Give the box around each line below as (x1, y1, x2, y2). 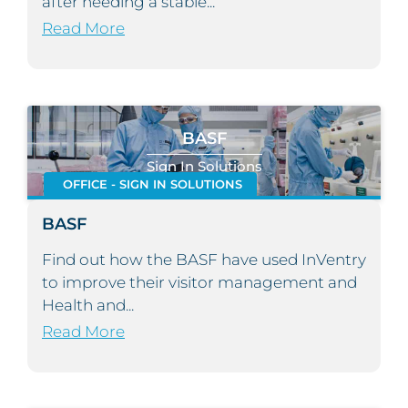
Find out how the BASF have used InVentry (42, 250, 366, 270)
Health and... (42, 296, 134, 315)
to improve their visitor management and (42, 273, 357, 292)
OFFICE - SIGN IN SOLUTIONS (62, 178, 242, 192)
